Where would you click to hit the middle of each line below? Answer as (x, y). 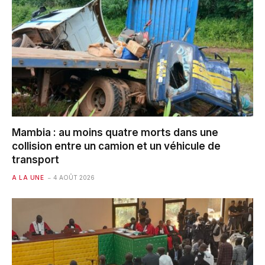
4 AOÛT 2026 (74, 177)
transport (35, 159)
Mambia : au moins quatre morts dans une (115, 132)
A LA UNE (28, 177)
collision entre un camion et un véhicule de (116, 146)
